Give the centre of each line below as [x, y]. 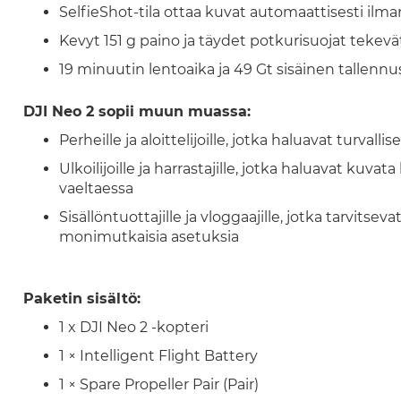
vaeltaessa [96, 188]
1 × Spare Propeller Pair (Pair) [158, 384]
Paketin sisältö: [81, 299]
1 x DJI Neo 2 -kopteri [135, 327]
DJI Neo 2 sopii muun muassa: [139, 111]
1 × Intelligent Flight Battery [158, 356]
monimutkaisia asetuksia [149, 237]
